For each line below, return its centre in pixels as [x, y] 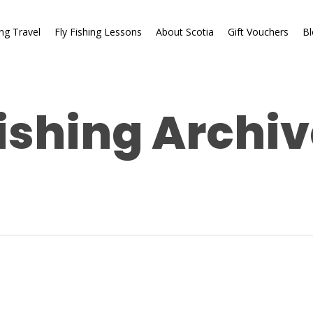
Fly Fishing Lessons [98, 31]
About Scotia [184, 31]
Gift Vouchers [258, 31]
